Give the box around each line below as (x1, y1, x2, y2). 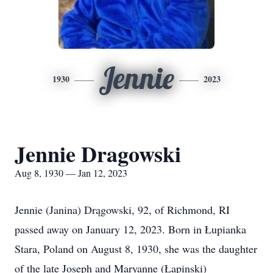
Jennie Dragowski (15, 138, 181, 169)
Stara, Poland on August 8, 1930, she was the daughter (15, 241, 257, 256)
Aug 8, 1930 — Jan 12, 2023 (15, 166, 127, 179)
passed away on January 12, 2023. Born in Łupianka (15, 222, 246, 236)
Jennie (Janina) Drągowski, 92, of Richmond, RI (15, 202, 230, 217)
